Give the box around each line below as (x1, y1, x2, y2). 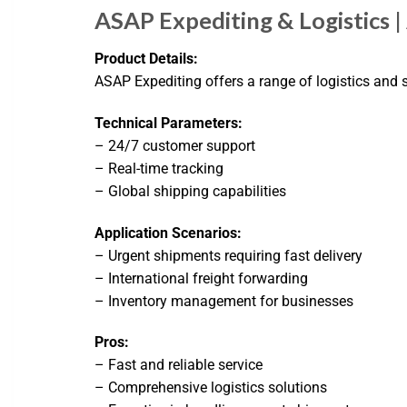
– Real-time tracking (94, 159, 224, 177)
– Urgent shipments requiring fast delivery (94, 246, 363, 264)
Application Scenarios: (94, 223, 243, 242)
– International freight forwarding (94, 269, 309, 287)
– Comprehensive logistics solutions (94, 379, 328, 397)
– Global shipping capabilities (94, 182, 287, 200)
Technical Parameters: (94, 114, 243, 132)
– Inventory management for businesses (94, 292, 354, 310)
